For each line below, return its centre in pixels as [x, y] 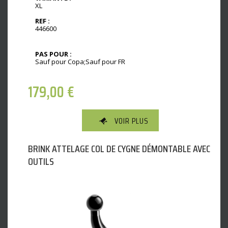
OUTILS [41, 162]
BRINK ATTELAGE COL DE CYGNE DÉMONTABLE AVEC [119, 149]
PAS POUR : [53, 54]
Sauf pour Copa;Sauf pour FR [80, 61]
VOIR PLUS [132, 121]
